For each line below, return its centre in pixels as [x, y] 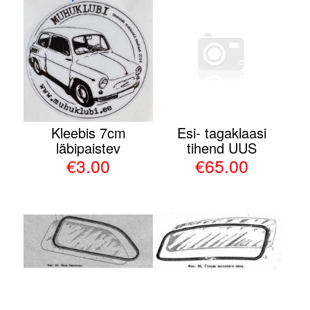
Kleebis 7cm [88, 132]
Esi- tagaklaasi [221, 132]
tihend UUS [221, 147]
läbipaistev [89, 147]
